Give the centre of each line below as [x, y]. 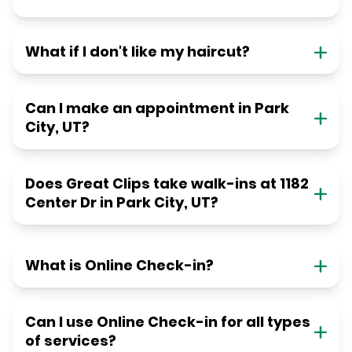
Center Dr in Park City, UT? [122, 203]
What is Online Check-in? [119, 266]
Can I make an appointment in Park [157, 108]
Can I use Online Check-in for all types [168, 322]
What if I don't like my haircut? [137, 52]
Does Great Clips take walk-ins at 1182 [167, 184]
